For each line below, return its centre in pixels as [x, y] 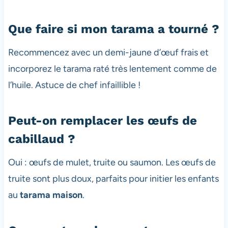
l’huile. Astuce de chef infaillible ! [74, 85]
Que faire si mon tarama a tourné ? [113, 29]
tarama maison [51, 195]
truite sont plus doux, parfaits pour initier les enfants [113, 179]
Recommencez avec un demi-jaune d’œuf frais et [108, 53]
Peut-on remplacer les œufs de [102, 121]
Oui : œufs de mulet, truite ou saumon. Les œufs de [112, 163]
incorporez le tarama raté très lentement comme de [112, 69]
